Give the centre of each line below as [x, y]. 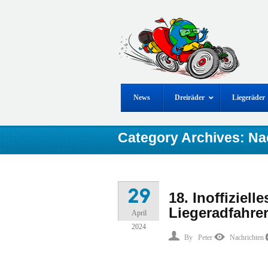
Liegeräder [249, 98]
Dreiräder [190, 98]
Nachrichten [247, 237]
